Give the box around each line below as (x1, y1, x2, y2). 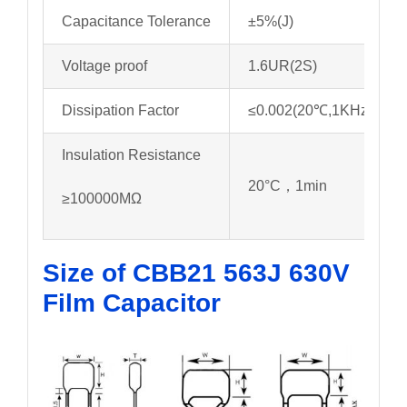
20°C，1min (247, 177, 327, 194)
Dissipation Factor (61, 102, 179, 118)
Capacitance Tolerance (61, 13, 211, 29)
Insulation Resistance (61, 146, 201, 163)
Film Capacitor (42, 288, 221, 317)
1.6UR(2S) (247, 57, 317, 74)
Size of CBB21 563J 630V (42, 258, 350, 287)
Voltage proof (61, 57, 147, 74)
